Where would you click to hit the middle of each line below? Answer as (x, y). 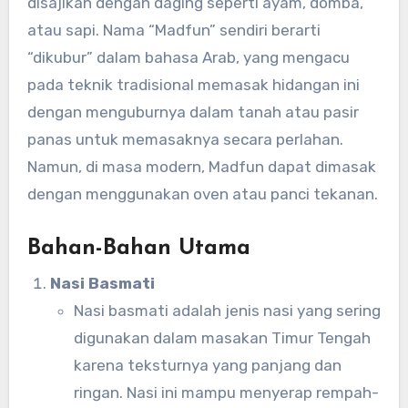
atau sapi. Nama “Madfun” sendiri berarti (173, 31)
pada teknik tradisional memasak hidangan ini (193, 85)
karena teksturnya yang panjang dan (207, 365)
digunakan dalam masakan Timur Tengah (222, 337)
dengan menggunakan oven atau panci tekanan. (202, 194)
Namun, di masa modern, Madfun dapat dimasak (201, 167)
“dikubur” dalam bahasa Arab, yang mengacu (188, 58)
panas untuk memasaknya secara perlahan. (185, 140)
